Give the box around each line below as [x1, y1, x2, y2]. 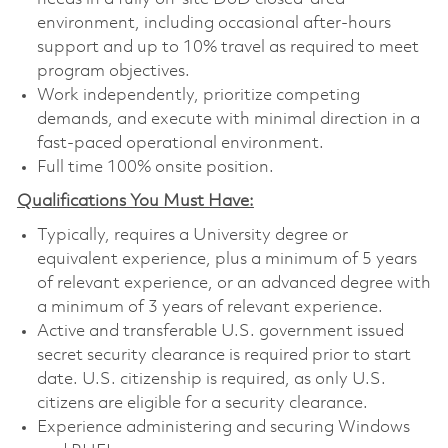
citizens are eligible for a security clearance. [36, 394, 368, 412]
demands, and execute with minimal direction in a [36, 110, 420, 128]
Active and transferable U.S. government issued [36, 322, 404, 340]
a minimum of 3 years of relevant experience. [36, 298, 383, 316]
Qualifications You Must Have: [16, 192, 254, 210]
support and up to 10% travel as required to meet [36, 38, 419, 56]
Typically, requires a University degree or [36, 226, 348, 244]
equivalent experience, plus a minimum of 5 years [36, 250, 417, 268]
